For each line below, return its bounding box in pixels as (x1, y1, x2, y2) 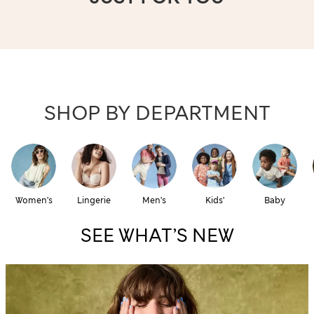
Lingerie (77, 195, 111, 206)
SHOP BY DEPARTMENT (43, 100, 271, 126)
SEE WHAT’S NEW (80, 224, 234, 247)
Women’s (15, 195, 53, 206)
